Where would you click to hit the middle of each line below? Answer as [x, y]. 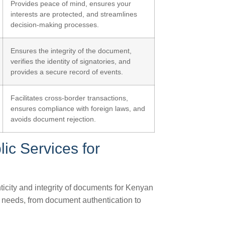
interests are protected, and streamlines [74, 14]
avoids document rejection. [53, 119]
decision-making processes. [55, 25]
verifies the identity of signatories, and [71, 61]
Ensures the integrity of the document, [71, 51]
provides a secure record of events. [67, 72]
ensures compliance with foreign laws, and [78, 108]
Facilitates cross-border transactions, [69, 98]
